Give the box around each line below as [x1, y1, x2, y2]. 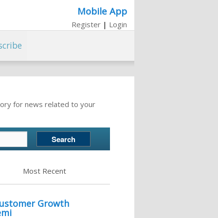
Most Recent [22, 166, 66, 176]
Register [72, 19, 101, 29]
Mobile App [77, 4, 127, 17]
